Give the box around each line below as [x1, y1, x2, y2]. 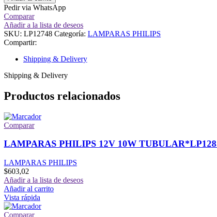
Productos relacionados [4, 89, 120, 102]
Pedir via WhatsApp [4, 3, 66, 12]
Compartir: [4, 38, 37, 46]
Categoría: [54, 29, 86, 38]
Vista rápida [4, 193, 40, 202]
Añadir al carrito [4, 185, 54, 193]
